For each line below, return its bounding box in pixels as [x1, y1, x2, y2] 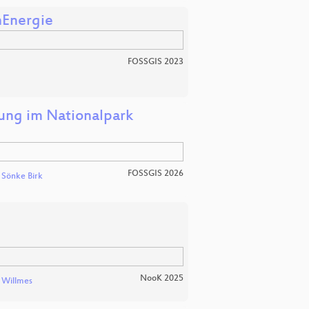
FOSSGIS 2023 [128, 57, 183, 68]
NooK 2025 [140, 273, 183, 283]
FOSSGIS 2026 [128, 169, 183, 179]
